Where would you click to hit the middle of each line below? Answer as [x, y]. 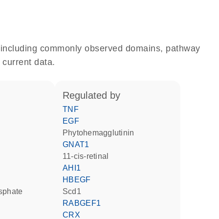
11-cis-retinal [88, 156]
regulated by [95, 95]
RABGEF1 [85, 203]
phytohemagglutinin [101, 133]
